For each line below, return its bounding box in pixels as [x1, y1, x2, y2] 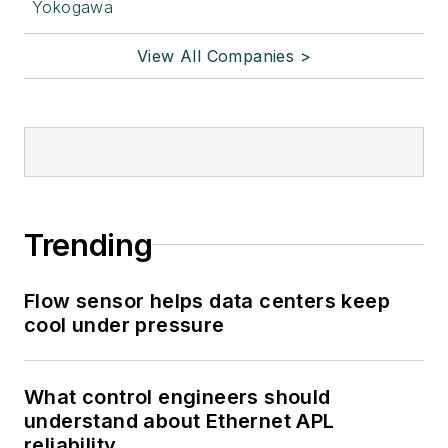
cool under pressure [24, 312, 225, 337]
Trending [24, 226, 153, 263]
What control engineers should [24, 384, 331, 409]
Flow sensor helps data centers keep [24, 288, 390, 313]
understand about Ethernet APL [24, 408, 335, 433]
